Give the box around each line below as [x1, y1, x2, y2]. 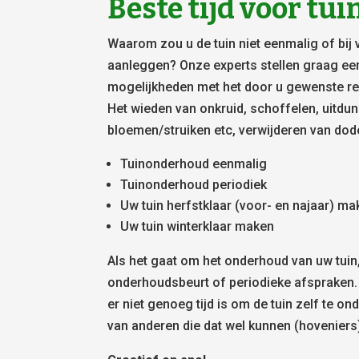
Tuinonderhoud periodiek [120, 177, 268, 193]
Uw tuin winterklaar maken [120, 219, 275, 235]
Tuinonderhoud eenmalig [120, 156, 268, 172]
